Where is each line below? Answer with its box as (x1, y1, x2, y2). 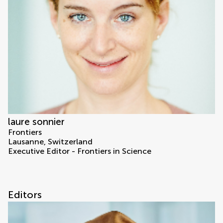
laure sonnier (8, 116, 65, 128)
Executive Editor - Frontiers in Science (8, 146, 151, 156)
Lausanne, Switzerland (8, 137, 93, 147)
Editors (8, 189, 42, 201)
